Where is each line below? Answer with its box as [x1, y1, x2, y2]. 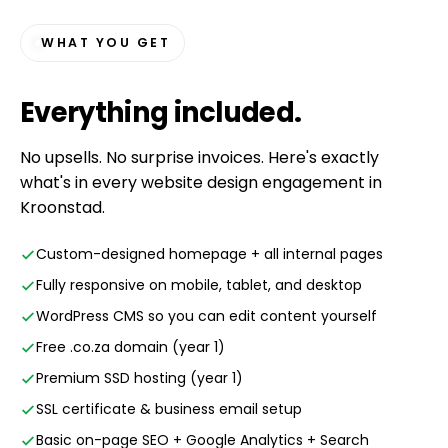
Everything [20, 93, 174, 132]
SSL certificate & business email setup [36, 399, 302, 419]
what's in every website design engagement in [20, 171, 382, 194]
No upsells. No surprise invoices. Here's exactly [20, 146, 379, 169]
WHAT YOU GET [41, 34, 170, 51]
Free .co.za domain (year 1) [36, 337, 225, 357]
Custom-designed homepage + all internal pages [36, 244, 383, 264]
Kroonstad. [20, 196, 105, 219]
